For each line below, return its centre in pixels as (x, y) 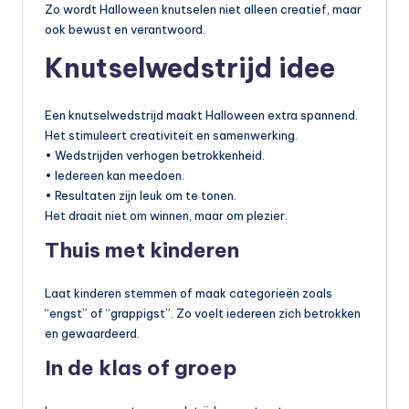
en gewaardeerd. (92, 334)
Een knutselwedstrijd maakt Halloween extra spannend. (201, 115)
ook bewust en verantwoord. (125, 30)
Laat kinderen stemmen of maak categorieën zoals (189, 294)
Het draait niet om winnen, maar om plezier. (166, 216)
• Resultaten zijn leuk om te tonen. (141, 196)
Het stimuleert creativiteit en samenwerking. (171, 136)
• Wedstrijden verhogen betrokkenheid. (155, 156)
